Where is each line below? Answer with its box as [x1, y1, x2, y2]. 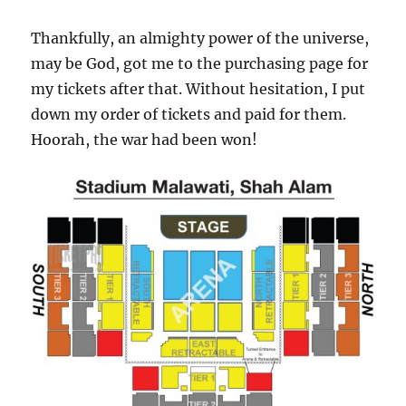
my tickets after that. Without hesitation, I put [31, 80, 366, 99]
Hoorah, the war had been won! [31, 130, 258, 150]
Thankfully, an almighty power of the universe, [31, 29, 370, 48]
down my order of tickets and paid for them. [31, 105, 347, 124]
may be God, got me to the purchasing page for [31, 54, 369, 73]
